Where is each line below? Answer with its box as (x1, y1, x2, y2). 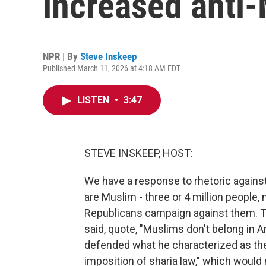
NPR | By (43, 50, 80, 62)
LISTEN (77, 94, 112, 106)
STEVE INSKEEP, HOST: (84, 147, 193, 159)
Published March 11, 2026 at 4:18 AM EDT (43, 64, 180, 73)
